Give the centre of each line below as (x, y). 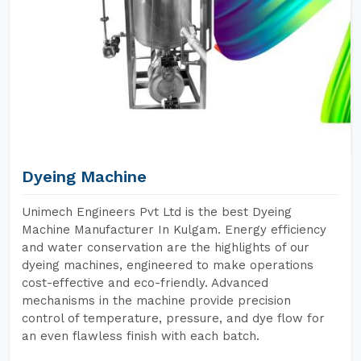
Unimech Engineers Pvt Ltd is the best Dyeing (157, 212)
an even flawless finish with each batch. (141, 336)
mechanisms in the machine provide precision (156, 301)
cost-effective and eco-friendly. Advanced (145, 283)
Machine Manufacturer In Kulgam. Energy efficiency (174, 230)
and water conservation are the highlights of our (166, 247)
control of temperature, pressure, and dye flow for (173, 318)
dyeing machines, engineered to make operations (168, 265)
